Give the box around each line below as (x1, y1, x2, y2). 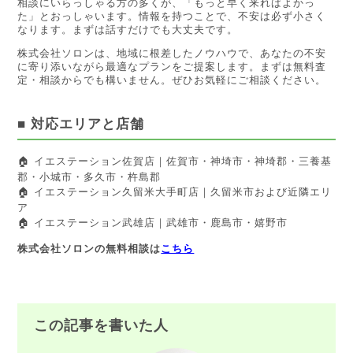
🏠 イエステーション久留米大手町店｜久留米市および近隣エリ (17, 185, 333, 198)
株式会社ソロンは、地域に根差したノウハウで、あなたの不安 (17, 46, 327, 59)
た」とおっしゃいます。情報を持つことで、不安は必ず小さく (17, 9, 327, 22)
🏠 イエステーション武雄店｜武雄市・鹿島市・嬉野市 (17, 216, 288, 229)
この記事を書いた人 (33, 317, 169, 333)
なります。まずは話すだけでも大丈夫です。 (17, 23, 239, 35)
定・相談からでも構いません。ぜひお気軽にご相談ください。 (17, 73, 327, 86)
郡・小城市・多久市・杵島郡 (17, 170, 162, 183)
